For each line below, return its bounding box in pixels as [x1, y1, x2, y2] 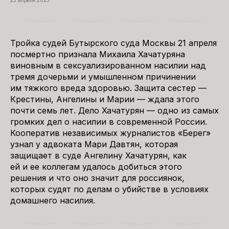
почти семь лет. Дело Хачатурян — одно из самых [10, 105, 219, 116]
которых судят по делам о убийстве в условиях [10, 184, 209, 194]
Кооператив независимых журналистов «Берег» [10, 128, 211, 138]
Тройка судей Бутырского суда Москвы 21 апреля [10, 38, 217, 48]
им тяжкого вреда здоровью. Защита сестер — [10, 83, 207, 93]
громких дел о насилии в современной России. [10, 117, 207, 127]
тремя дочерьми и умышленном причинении [10, 72, 196, 82]
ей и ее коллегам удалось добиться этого [10, 162, 182, 172]
